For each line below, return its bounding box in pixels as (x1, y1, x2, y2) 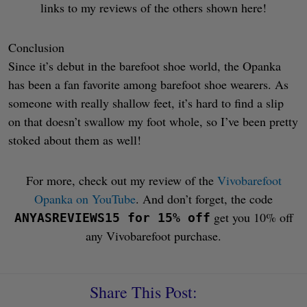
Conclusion (8, 39, 64, 56)
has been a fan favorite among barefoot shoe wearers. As (8, 76, 288, 93)
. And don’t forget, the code (136, 190, 273, 207)
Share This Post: (89, 281, 197, 304)
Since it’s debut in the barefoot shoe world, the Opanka (8, 58, 281, 75)
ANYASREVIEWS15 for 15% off (14, 210, 210, 225)
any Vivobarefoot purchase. (86, 227, 221, 244)
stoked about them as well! (8, 132, 141, 149)
